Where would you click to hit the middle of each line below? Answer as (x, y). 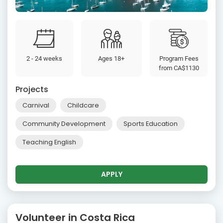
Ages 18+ (111, 59)
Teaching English (49, 142)
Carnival (36, 106)
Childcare (83, 106)
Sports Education (151, 124)
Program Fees (179, 59)
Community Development (64, 124)
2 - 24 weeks (44, 59)
